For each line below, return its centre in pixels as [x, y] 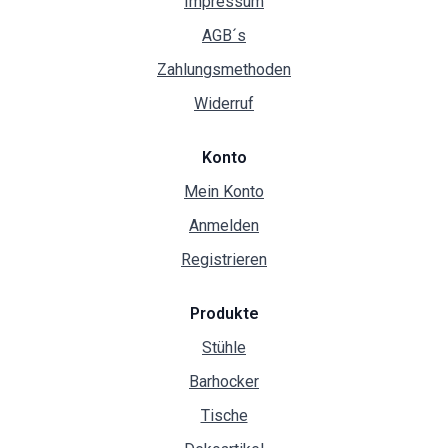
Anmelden [224, 225]
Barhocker [224, 381]
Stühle [224, 347]
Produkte [224, 313]
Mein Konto [224, 191]
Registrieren [224, 259]
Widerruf [224, 103]
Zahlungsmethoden [224, 69]
